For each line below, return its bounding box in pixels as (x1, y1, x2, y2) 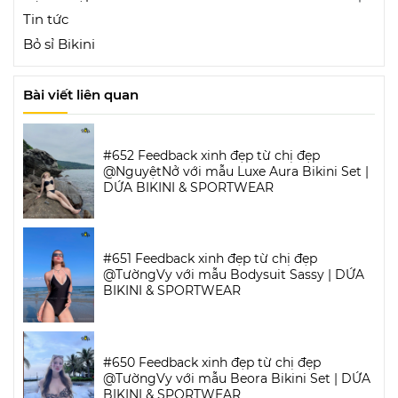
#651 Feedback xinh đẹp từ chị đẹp (103, 251, 317, 267)
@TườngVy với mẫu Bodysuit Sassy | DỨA (103, 267, 364, 283)
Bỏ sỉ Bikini (23, 36, 95, 53)
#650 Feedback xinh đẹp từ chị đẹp (103, 354, 321, 371)
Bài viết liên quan (23, 86, 139, 104)
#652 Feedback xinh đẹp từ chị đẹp (103, 147, 320, 163)
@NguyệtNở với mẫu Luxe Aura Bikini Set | (103, 163, 369, 179)
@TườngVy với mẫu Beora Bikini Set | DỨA (103, 370, 370, 387)
